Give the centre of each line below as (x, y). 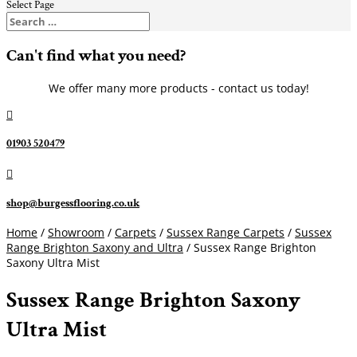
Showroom (76, 233)
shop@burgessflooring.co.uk (73, 203)
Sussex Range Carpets (226, 233)
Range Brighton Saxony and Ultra (95, 248)
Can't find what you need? (96, 56)
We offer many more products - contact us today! (178, 88)
